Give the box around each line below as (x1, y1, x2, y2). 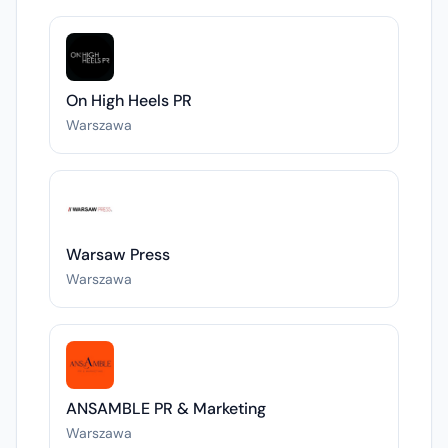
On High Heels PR (66, 90, 192, 111)
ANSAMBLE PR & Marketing (66, 398, 266, 419)
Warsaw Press (66, 244, 170, 265)
